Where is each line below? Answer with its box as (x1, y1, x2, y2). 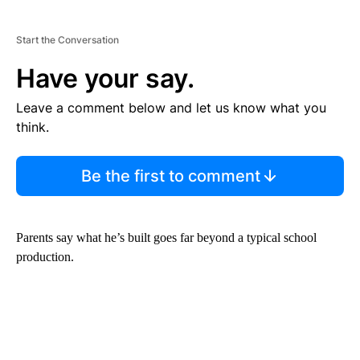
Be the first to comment (80, 166, 260, 186)
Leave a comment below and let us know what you (16, 99, 326, 116)
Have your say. (16, 62, 194, 94)
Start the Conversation (16, 33, 119, 46)
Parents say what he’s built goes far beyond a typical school (16, 230, 317, 244)
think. (16, 118, 49, 135)
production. (16, 249, 74, 264)
